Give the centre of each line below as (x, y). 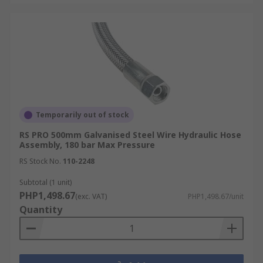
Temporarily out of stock (82, 115)
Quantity (41, 210)
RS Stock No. (40, 161)
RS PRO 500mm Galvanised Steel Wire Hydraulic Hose (130, 135)
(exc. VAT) (91, 196)
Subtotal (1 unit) (45, 182)
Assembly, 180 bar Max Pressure (87, 145)
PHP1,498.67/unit (216, 196)
